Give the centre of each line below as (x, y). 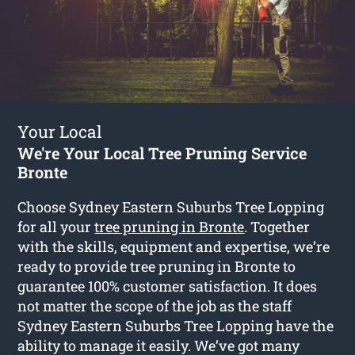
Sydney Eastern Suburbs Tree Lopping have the (176, 325)
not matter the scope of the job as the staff (155, 305)
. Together (277, 226)
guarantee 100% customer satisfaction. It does (168, 286)
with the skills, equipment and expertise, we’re (174, 246)
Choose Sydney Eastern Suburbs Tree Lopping (171, 206)
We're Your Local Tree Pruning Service (162, 153)
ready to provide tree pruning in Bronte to (157, 266)
